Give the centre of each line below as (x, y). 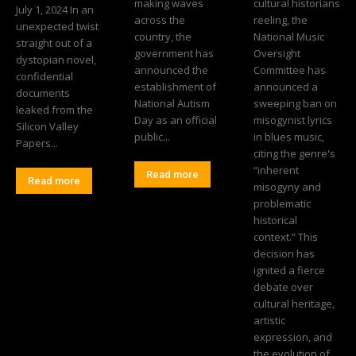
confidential (44, 77)
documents (43, 93)
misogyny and (287, 187)
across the (160, 20)
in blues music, (288, 137)
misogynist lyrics (292, 120)
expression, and (292, 337)
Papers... (37, 143)
